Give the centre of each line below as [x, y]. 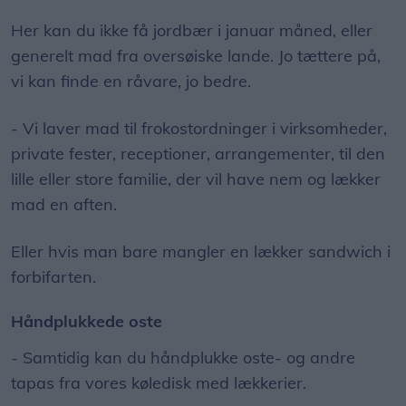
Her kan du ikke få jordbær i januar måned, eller [192, 30]
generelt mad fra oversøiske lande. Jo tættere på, [196, 56]
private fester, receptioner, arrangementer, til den [198, 154]
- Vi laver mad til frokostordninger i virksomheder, [199, 128]
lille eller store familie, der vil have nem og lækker [196, 179]
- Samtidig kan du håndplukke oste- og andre [183, 358]
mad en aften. [64, 204]
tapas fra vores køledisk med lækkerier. [159, 383]
